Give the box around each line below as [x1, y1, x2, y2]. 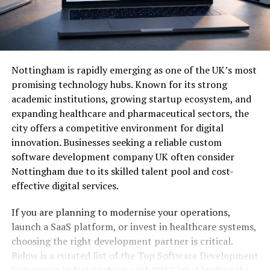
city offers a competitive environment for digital [11, 121, 224, 135]
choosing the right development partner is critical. [11, 234, 233, 248]
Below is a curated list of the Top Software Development [11, 249, 259, 263]
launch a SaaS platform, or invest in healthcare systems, [11, 220, 256, 234]
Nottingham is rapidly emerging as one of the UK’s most [11, 63, 257, 77]
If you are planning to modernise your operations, [11, 206, 230, 219]
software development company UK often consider [11, 150, 234, 164]
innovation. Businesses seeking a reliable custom [11, 136, 222, 149]
